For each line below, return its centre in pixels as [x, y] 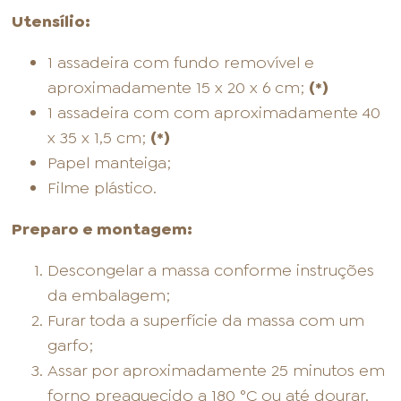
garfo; [71, 346]
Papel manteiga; [110, 163]
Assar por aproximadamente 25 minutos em [217, 371]
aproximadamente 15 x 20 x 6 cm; [179, 88]
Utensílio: [51, 22]
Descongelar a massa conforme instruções [211, 271]
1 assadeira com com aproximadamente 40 [214, 113]
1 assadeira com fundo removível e [181, 63]
